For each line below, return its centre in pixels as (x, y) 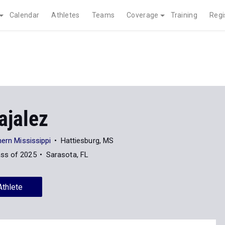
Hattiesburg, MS (87, 141)
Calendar (24, 15)
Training (184, 15)
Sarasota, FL (67, 155)
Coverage (143, 15)
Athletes (66, 15)
